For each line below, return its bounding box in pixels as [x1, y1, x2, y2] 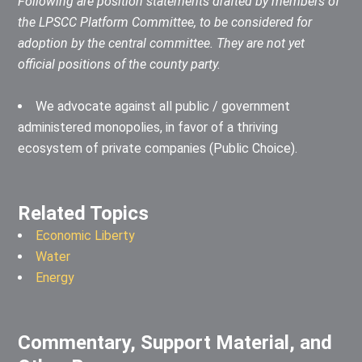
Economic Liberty [36, 228, 136, 244]
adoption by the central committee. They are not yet [18, 36, 305, 52]
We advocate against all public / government [36, 99, 291, 115]
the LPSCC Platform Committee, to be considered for [18, 15, 313, 31]
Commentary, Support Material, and [18, 331, 333, 355]
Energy [36, 270, 75, 286]
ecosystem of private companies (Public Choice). [18, 141, 298, 157]
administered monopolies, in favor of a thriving [18, 120, 279, 136]
